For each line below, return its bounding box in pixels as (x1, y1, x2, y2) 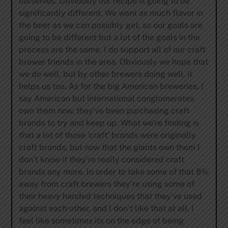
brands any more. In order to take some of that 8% (18, 166, 208, 177)
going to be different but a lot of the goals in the (18, 32, 200, 42)
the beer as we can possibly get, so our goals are (18, 20, 203, 30)
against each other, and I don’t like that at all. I (18, 203, 194, 213)
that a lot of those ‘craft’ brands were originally (18, 130, 196, 140)
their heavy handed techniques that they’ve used (18, 191, 202, 201)
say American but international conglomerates (18, 93, 194, 103)
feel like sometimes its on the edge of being (18, 215, 184, 225)
